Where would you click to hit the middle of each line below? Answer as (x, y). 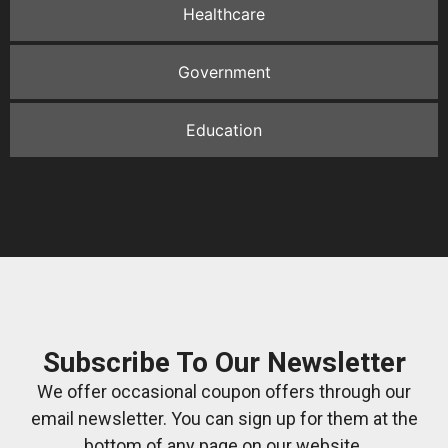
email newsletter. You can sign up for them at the (224, 418)
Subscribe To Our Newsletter (224, 362)
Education (224, 130)
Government (224, 72)
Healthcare (224, 14)
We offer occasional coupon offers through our (224, 391)
